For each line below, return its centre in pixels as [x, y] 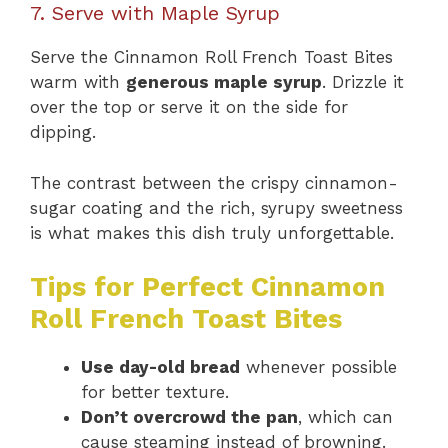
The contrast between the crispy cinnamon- [214, 182]
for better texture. [155, 392]
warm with [78, 82]
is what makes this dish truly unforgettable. [212, 232]
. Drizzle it [363, 82]
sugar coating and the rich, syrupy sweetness [216, 207]
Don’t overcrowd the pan [189, 417]
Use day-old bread [160, 367]
